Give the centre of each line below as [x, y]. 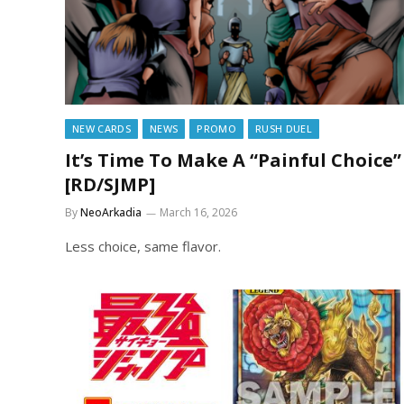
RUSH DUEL [283, 128]
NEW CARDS [101, 128]
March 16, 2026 [198, 212]
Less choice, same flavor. [143, 246]
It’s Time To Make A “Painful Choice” [233, 160]
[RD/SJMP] [110, 184]
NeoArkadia [111, 212]
